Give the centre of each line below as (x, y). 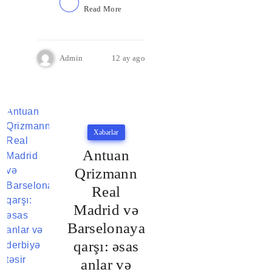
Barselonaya (106, 228)
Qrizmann (106, 173)
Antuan (106, 155)
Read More (103, 9)
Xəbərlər (106, 132)
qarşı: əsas (106, 246)
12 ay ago (128, 58)
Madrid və (106, 210)
